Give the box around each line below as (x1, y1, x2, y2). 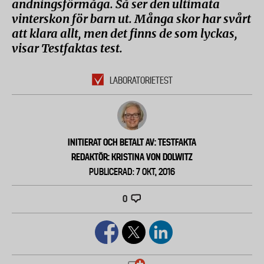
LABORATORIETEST (109, 75, 173, 86)
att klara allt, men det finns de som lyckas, (12, 26, 237, 41)
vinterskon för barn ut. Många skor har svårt (12, 11, 251, 26)
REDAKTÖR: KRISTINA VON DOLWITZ (71, 151, 193, 163)
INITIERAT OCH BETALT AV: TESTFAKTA (68, 137, 196, 148)
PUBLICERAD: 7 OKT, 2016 (89, 166, 175, 177)
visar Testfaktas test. (12, 41, 123, 55)
